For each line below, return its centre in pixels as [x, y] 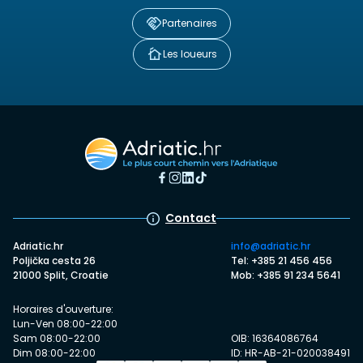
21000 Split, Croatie [61, 275]
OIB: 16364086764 [275, 338]
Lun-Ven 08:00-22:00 [65, 323]
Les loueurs [190, 53]
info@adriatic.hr [271, 246]
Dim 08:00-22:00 [54, 352]
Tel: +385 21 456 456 [282, 260]
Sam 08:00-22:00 [57, 338]
